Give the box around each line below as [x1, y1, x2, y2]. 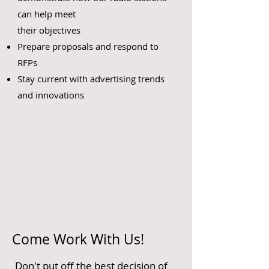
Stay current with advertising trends [17, 73, 165, 85]
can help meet [17, 8, 76, 20]
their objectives [17, 24, 80, 36]
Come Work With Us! [12, 230, 144, 249]
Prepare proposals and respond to [17, 40, 159, 52]
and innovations [17, 89, 84, 101]
